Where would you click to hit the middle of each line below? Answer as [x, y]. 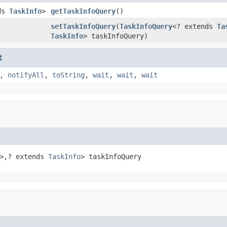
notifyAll [26, 75]
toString [68, 75]
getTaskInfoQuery [83, 11]
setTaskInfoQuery [83, 26]
